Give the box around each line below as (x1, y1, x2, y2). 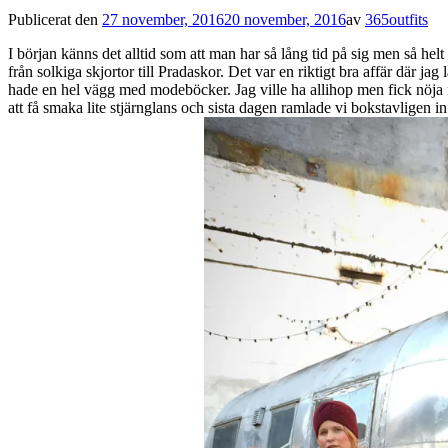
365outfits (365, 10, 428, 28)
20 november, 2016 (224, 10, 346, 28)
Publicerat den (8, 10, 102, 28)
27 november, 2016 (102, 10, 224, 28)
